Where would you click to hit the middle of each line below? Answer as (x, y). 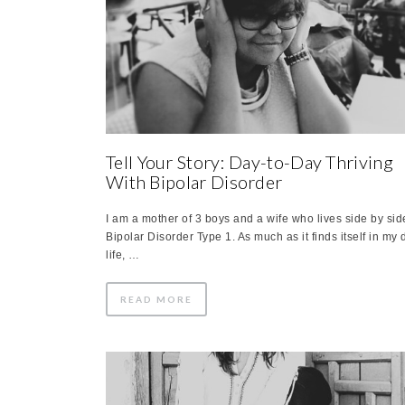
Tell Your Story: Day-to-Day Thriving (250, 161)
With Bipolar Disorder (194, 181)
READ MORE (156, 299)
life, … (123, 254)
